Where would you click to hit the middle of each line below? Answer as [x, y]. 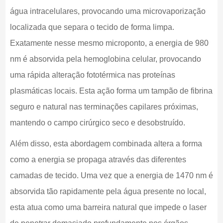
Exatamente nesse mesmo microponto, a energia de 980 [109, 43]
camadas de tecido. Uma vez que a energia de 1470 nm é [111, 176]
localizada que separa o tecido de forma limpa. [92, 27]
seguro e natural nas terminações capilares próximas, [104, 107]
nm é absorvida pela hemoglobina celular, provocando [105, 59]
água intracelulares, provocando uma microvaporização [108, 11]
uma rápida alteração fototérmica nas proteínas [92, 75]
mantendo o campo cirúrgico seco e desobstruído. [97, 123]
